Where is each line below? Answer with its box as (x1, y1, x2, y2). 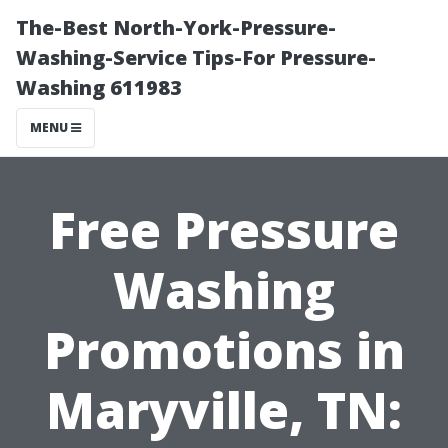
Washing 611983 (16, 74, 182, 101)
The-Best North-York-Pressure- (16, 14, 336, 41)
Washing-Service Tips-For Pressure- (16, 44, 376, 71)
